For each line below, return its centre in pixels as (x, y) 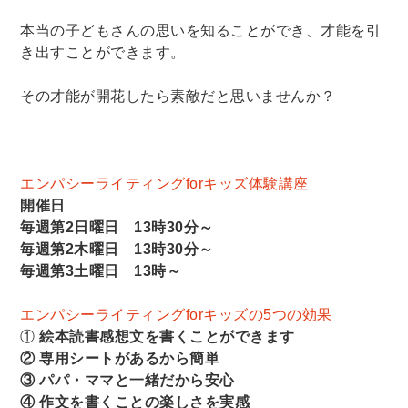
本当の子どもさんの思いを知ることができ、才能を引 (201, 30)
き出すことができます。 (103, 52)
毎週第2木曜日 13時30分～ (117, 249)
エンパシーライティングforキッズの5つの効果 (176, 314)
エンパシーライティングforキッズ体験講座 (164, 183)
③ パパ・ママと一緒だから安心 (127, 380)
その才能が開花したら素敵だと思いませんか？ (178, 96)
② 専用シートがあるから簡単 (120, 358)
